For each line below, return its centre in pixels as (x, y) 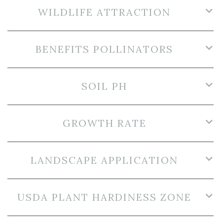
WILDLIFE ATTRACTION (104, 12)
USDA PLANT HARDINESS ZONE (104, 197)
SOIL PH (104, 86)
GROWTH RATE (104, 123)
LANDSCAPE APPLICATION (104, 160)
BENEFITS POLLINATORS (104, 49)
